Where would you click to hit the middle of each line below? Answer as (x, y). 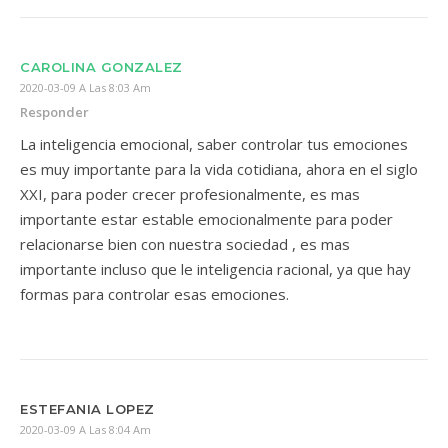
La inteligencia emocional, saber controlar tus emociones (214, 144)
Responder (54, 112)
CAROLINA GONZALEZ (101, 67)
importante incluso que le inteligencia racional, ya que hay (215, 269)
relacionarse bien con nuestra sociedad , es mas (185, 244)
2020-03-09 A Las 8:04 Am (85, 429)
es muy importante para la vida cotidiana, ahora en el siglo (219, 169)
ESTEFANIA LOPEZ (87, 409)
